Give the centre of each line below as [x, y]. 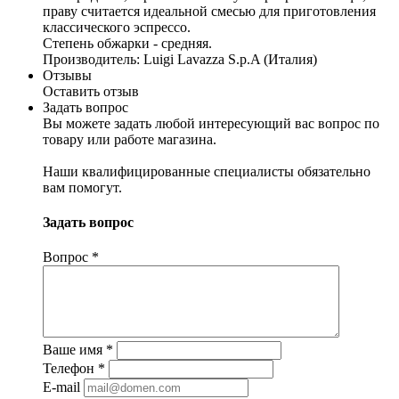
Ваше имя [74, 350]
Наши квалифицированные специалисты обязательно [207, 171]
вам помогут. [82, 187]
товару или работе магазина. [130, 139]
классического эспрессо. [117, 27]
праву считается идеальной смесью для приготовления [209, 11]
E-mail [61, 387]
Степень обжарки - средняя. [127, 43]
